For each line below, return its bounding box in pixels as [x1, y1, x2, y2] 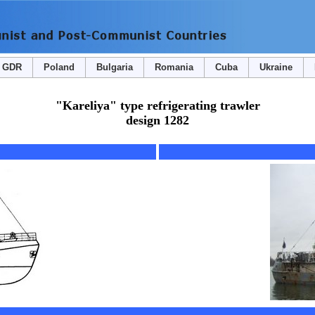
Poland [43, 62, 75, 72]
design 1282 [126, 112, 189, 127]
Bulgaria [96, 62, 133, 72]
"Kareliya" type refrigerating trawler [55, 98, 260, 112]
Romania [154, 62, 193, 72]
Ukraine [259, 62, 292, 72]
